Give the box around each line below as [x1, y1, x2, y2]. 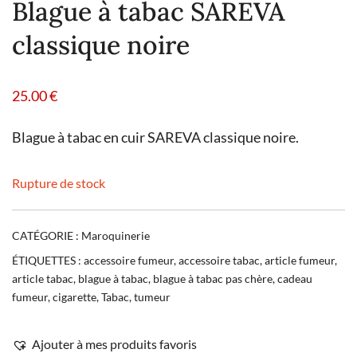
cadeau [277, 271, 312, 285]
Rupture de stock [12, 175, 105, 190]
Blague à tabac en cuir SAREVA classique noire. [12, 128, 299, 146]
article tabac [12, 271, 73, 285]
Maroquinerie [81, 228, 150, 242]
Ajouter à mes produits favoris [32, 335, 197, 351]
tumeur [134, 289, 171, 304]
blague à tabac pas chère [153, 271, 273, 285]
